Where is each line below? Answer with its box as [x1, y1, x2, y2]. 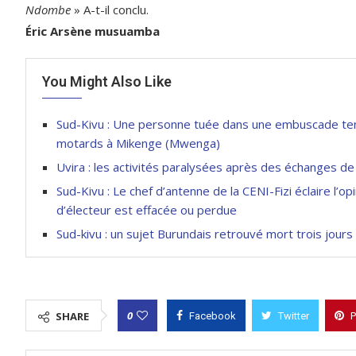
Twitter [278, 309, 309, 322]
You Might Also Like [42, 72, 172, 90]
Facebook [189, 309, 236, 322]
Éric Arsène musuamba [25, 22, 160, 39]
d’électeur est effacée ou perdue [56, 201, 237, 218]
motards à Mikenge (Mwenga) [56, 134, 220, 151]
